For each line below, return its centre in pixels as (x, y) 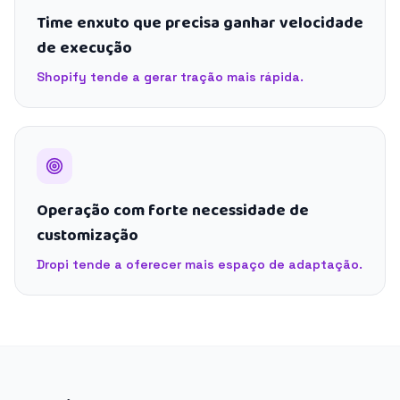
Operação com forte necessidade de (173, 211)
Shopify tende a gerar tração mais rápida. (170, 77)
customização (87, 236)
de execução (84, 48)
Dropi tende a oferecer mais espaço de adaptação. (200, 264)
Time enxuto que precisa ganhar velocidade (200, 23)
